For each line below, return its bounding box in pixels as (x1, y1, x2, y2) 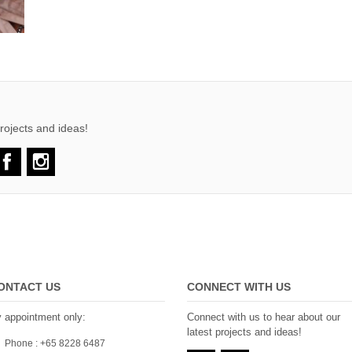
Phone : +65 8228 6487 (4, 338, 105, 350)
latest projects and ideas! (186, 326, 302, 339)
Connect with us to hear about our (186, 311, 340, 324)
